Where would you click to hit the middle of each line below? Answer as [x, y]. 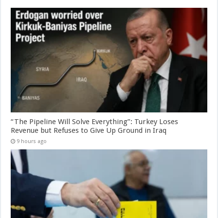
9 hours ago [32, 141]
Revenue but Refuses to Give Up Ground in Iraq [89, 130]
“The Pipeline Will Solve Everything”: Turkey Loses [95, 121]
